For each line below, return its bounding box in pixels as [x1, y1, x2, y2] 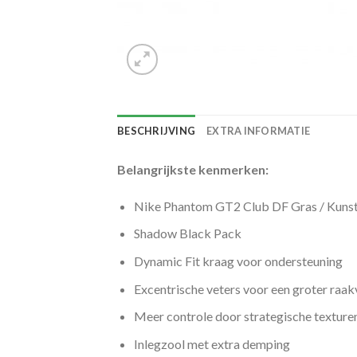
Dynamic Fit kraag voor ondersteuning [133, 253, 343, 269]
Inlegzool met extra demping [133, 335, 290, 351]
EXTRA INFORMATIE [206, 124, 311, 137]
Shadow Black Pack [133, 226, 241, 241]
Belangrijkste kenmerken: [117, 162, 269, 177]
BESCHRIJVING [117, 124, 196, 137]
